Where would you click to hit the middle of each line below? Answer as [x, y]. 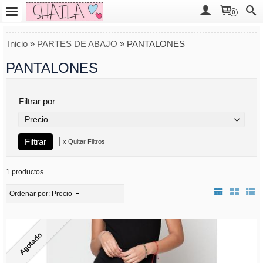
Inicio [18, 44]
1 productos [25, 172]
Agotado [31, 244]
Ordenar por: [31, 194]
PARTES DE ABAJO [77, 44]
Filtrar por [37, 101]
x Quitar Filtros [84, 142]
